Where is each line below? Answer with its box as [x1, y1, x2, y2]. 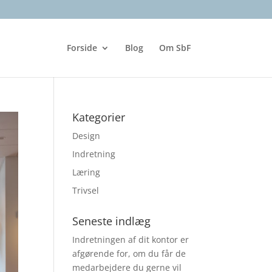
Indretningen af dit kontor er [72, 234, 189, 245]
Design [72, 130, 101, 141]
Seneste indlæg [72, 214, 151, 228]
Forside [66, 42, 97, 53]
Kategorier [72, 110, 126, 124]
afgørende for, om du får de [72, 248, 186, 259]
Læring [72, 166, 101, 178]
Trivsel [72, 185, 100, 196]
